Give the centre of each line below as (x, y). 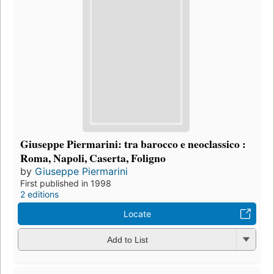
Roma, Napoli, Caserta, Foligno (93, 157)
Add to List (127, 240)
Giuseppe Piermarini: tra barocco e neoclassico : (133, 143)
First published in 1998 (66, 183)
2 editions (39, 194)
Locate (137, 213)
